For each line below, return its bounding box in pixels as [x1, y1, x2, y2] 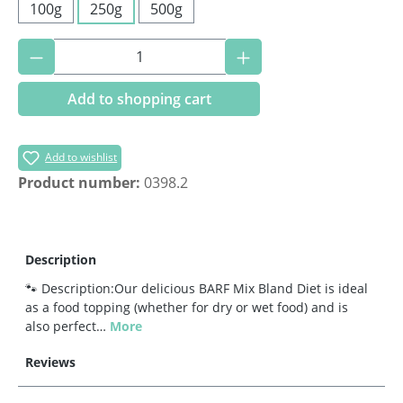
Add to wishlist [45, 148, 118, 165]
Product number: [18, 172, 144, 193]
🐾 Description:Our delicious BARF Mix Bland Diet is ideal [25, 279, 368, 297]
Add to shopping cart [67, 88, 211, 109]
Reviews [25, 353, 76, 371]
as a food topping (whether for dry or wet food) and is [25, 298, 348, 316]
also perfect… [25, 317, 110, 335]
